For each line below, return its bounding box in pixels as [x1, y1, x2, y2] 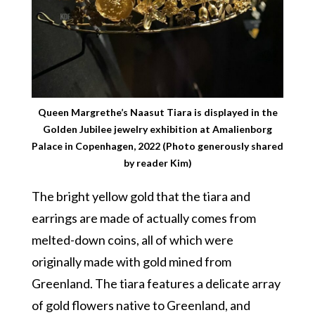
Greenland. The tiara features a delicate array [31, 275, 281, 291]
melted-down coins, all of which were [31, 231, 233, 247]
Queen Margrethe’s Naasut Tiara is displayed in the [37, 105, 278, 118]
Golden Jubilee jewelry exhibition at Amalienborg [43, 122, 272, 135]
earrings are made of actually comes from [31, 210, 256, 226]
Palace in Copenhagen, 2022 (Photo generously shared [32, 139, 283, 152]
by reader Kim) [123, 156, 192, 169]
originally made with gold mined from [31, 253, 231, 269]
